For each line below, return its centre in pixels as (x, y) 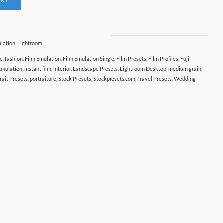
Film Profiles (164, 58)
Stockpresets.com (114, 78)
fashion (14, 58)
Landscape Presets (96, 68)
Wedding (185, 78)
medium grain (185, 68)
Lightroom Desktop (143, 68)
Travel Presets (155, 78)
